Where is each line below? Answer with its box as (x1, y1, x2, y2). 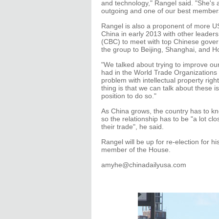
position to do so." (101, 92, 156, 100)
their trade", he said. (101, 123, 164, 131)
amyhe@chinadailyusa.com (101, 161, 186, 169)
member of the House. (101, 146, 171, 153)
